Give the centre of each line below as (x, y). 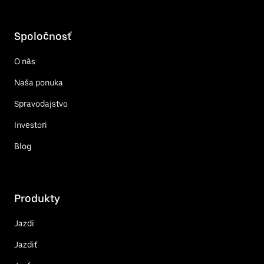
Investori (31, 125)
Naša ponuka (39, 82)
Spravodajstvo (41, 103)
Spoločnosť (43, 36)
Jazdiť (26, 244)
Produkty (37, 198)
